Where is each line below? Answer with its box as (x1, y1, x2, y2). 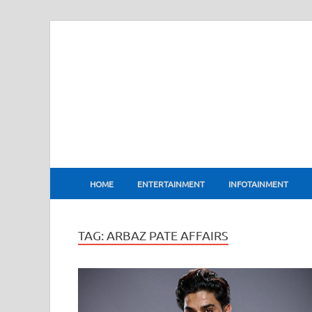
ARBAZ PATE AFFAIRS (107, 228, 228, 242)
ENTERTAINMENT (137, 178, 205, 189)
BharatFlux (83, 148, 210, 182)
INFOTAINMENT (228, 178, 288, 189)
